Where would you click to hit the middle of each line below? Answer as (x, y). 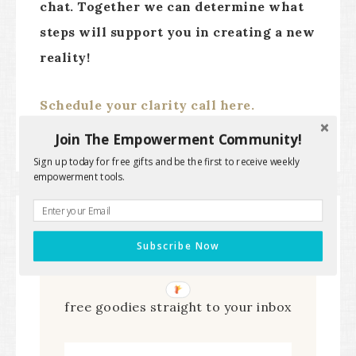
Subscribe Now (178, 246)
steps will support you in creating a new (177, 32)
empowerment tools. (79, 176)
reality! (65, 57)
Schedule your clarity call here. (147, 105)
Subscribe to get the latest (178, 261)
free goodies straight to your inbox (178, 307)
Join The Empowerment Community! (178, 139)
